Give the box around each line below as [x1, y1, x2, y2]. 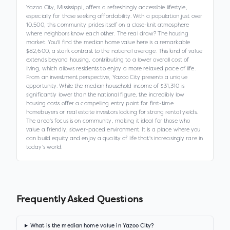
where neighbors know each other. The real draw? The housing [26, 30, 188, 37]
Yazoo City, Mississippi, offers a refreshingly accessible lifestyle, [26, 4, 187, 11]
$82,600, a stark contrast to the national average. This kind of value [26, 47, 202, 54]
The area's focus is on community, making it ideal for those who [26, 117, 190, 124]
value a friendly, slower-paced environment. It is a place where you [26, 126, 201, 133]
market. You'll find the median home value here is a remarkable [26, 39, 190, 46]
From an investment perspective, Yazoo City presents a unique [26, 73, 187, 81]
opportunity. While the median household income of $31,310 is [26, 82, 184, 89]
